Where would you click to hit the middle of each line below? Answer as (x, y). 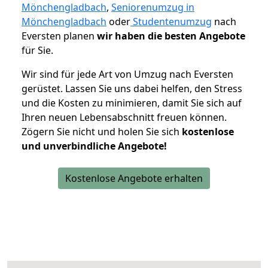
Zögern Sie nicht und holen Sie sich (102, 132)
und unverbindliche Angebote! (94, 146)
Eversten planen (59, 36)
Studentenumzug (171, 22)
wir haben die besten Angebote (171, 36)
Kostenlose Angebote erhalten (134, 179)
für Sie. (37, 51)
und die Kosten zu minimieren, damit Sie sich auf (132, 103)
